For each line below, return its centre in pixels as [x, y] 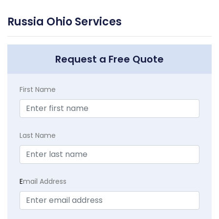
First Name [38, 90]
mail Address [45, 182]
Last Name [38, 136]
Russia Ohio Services [65, 22]
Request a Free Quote [109, 59]
